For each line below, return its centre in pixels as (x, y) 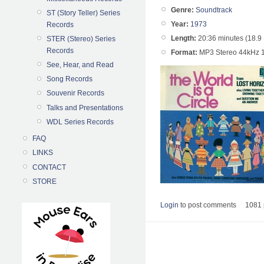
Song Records (70, 79)
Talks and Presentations (85, 108)
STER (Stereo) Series (81, 39)
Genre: (182, 10)
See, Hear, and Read (80, 65)
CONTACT (49, 167)
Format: (184, 53)
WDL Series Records (80, 122)
